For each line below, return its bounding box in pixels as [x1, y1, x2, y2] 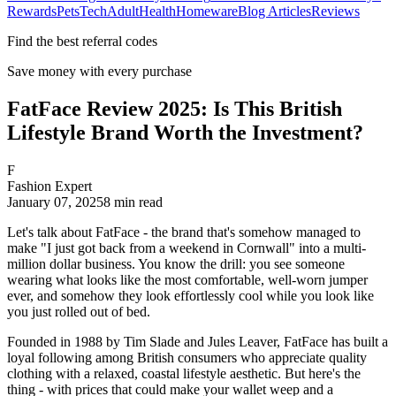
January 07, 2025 [7, 194, 103, 209]
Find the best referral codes [7, 34, 157, 49]
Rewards [7, 4, 57, 19]
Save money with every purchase [7, 64, 192, 80]
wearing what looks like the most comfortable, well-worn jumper [7, 271, 368, 287]
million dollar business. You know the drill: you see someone [7, 255, 345, 271]
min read [110, 194, 163, 209]
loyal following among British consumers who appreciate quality [7, 349, 367, 365]
